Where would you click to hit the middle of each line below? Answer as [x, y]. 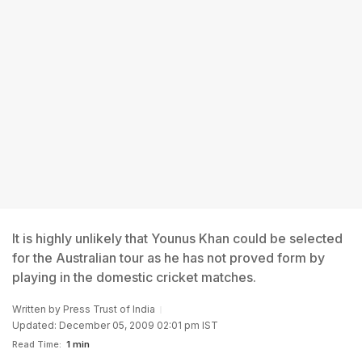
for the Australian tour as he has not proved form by [168, 258]
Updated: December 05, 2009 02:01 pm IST [115, 325]
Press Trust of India [109, 309]
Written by [38, 309]
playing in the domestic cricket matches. [134, 277]
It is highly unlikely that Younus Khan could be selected [177, 238]
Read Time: [37, 344]
